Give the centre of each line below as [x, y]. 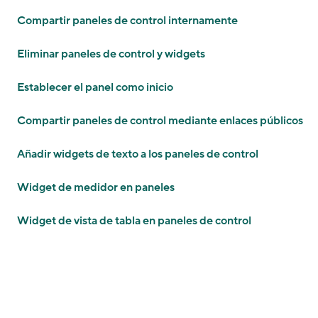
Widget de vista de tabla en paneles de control [134, 221]
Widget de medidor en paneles [96, 187]
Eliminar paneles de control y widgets [111, 54]
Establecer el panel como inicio [95, 87]
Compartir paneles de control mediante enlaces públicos [160, 121]
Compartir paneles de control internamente [127, 21]
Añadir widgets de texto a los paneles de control [138, 154]
